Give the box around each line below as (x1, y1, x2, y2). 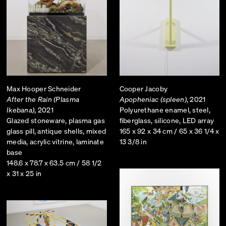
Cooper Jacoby (119, 84, 168, 93)
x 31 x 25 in (7, 168, 42, 178)
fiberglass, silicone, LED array (119, 116, 214, 125)
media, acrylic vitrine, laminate (7, 137, 104, 146)
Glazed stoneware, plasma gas (7, 116, 105, 125)
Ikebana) (7, 105, 35, 115)
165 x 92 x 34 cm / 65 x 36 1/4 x (119, 126, 219, 136)
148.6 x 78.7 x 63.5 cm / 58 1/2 (7, 158, 102, 167)
